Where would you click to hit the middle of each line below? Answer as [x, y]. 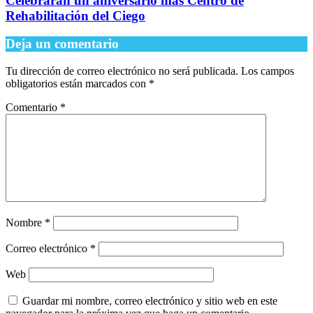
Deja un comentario [62, 44]
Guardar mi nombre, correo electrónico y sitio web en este [150, 301]
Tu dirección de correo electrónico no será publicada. [122, 71]
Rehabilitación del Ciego [75, 15]
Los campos [268, 71]
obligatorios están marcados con [77, 84]
